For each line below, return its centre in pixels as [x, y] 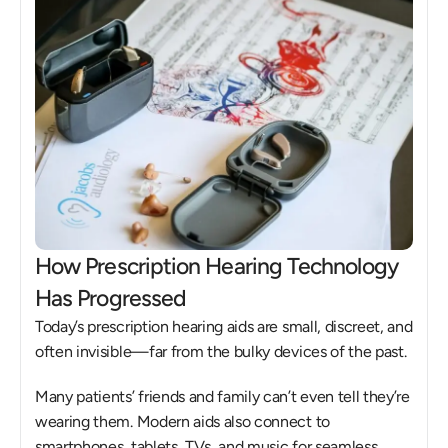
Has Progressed [111, 298]
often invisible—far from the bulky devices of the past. [223, 351]
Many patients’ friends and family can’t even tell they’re [222, 396]
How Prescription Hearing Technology [216, 266]
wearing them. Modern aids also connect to [182, 421]
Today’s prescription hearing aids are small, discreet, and [224, 326]
